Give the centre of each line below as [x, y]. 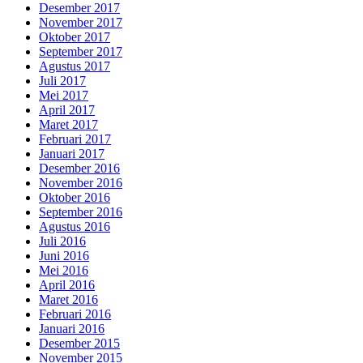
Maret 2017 [68, 125]
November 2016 [81, 183]
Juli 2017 [62, 81]
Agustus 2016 [75, 227]
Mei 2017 [64, 96]
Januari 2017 [72, 154]
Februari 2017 [75, 139]
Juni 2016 [64, 256]
